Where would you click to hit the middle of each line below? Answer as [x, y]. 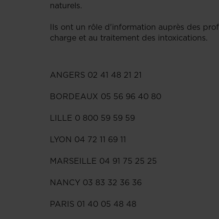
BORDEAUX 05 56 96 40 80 [106, 96]
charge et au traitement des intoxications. [129, 38]
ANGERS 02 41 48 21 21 [96, 75]
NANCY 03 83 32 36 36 [96, 182]
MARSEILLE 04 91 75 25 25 [103, 161]
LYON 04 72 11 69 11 [88, 139]
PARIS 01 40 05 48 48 [93, 204]
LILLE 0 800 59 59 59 [92, 118]
